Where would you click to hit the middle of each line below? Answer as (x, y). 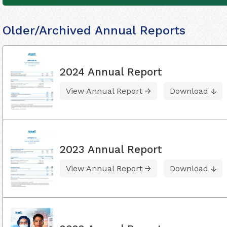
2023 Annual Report (111, 149)
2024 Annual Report (111, 72)
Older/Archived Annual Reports (94, 30)
